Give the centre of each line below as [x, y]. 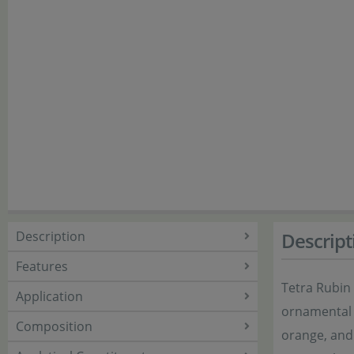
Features [42, 266]
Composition [54, 326]
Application [49, 296]
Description [51, 236]
